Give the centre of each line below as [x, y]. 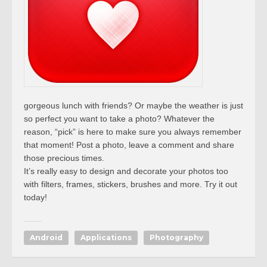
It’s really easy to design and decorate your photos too [126, 171]
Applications [106, 237]
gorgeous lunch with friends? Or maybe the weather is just [133, 105]
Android [46, 237]
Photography [176, 237]
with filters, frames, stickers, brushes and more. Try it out [131, 184]
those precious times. [64, 158]
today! [35, 197]
